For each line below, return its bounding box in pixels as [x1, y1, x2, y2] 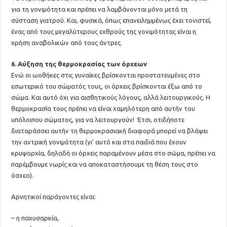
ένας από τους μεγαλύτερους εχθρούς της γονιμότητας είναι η [11, 28, 197, 35]
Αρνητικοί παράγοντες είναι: [11, 193, 96, 200]
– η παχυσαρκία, [11, 214, 59, 221]
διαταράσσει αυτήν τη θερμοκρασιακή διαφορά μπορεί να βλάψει [11, 127, 208, 134]
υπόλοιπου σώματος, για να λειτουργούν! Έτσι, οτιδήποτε [11, 116, 185, 123]
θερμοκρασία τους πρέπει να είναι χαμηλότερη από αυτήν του [11, 105, 196, 112]
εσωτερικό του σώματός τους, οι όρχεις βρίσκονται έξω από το [11, 83, 203, 90]
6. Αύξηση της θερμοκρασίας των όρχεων [11, 60, 147, 67]
